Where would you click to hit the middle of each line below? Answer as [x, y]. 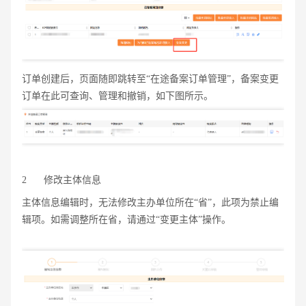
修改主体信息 [72, 180]
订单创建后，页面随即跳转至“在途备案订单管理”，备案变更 [150, 79]
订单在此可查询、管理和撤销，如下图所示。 [117, 96]
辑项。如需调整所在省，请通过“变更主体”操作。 [126, 219]
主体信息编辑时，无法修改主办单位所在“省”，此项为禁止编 [150, 202]
